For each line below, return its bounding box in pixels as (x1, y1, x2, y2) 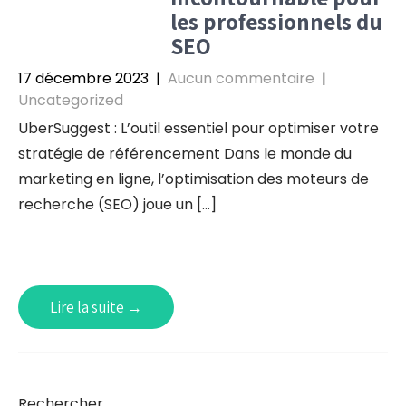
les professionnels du (169, 6, 382, 36)
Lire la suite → (50, 297, 142, 317)
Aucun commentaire (168, 68, 314, 89)
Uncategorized (18, 90, 123, 111)
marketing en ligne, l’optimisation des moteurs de (18, 169, 369, 189)
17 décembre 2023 (18, 68, 149, 89)
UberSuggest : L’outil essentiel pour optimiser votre (18, 118, 379, 139)
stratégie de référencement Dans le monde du (18, 143, 352, 164)
